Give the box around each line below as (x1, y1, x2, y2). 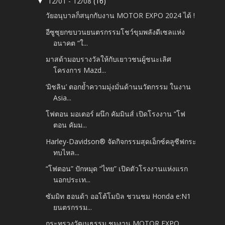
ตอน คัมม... (53, 120, 87, 130)
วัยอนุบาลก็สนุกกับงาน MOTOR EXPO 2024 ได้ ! (46, 11, 195, 21)
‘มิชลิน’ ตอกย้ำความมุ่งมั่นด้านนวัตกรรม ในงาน (46, 81, 191, 91)
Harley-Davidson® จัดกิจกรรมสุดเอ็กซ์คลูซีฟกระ (46, 136, 197, 146)
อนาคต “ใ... (53, 38, 88, 48)
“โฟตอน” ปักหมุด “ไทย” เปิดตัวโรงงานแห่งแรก (46, 164, 188, 174)
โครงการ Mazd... (53, 65, 106, 75)
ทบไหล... (53, 147, 80, 157)
